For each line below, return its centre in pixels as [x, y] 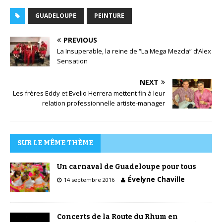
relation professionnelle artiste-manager [104, 103]
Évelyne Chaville [156, 179]
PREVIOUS [80, 40]
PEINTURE [109, 16]
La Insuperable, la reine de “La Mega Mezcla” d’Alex [134, 51]
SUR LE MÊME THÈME [55, 143]
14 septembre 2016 [89, 180]
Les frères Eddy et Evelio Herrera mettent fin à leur [89, 93]
